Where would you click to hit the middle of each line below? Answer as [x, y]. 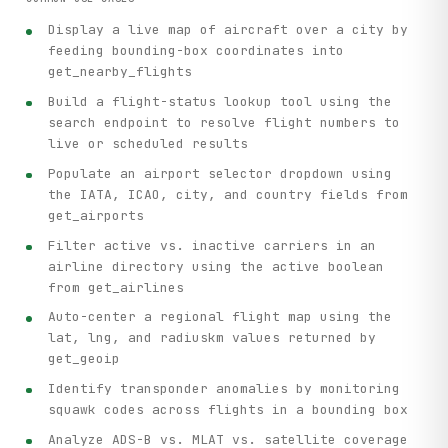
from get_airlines [116, 287]
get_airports [96, 215]
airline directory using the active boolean [216, 266]
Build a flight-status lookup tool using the [220, 101]
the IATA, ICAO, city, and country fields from [228, 194]
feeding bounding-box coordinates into [196, 51]
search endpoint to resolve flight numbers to [224, 122]
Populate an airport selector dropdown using [220, 173]
